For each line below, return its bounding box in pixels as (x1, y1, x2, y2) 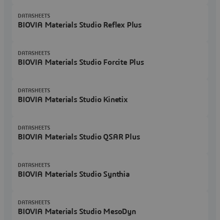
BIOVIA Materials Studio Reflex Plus (18, 21, 141, 29)
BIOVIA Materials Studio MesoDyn (18, 208, 136, 216)
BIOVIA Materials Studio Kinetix (18, 96, 128, 104)
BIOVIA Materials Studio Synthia (18, 170, 130, 179)
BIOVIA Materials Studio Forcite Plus (18, 58, 144, 67)
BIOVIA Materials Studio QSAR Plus (18, 133, 140, 141)
